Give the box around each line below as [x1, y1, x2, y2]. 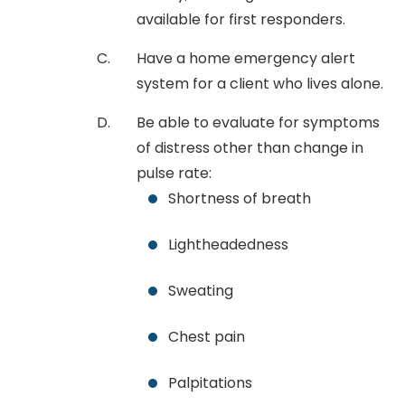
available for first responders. [137, 8, 345, 30]
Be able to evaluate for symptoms [137, 111, 380, 133]
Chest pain [168, 325, 245, 347]
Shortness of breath [168, 187, 311, 209]
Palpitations [168, 372, 252, 393]
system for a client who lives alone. [137, 72, 383, 94]
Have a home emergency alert [137, 47, 355, 69]
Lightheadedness [168, 233, 288, 255]
